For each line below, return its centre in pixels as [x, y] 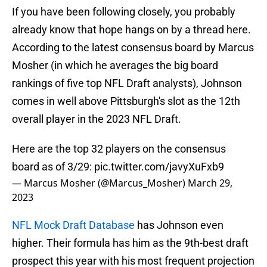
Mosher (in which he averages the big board [115, 66]
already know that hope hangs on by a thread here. [131, 30]
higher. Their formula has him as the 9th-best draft [130, 243]
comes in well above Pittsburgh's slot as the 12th [126, 101]
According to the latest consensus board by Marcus [133, 48]
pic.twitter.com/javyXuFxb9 [159, 167]
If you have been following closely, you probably [124, 12]
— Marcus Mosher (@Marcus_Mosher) [100, 183]
